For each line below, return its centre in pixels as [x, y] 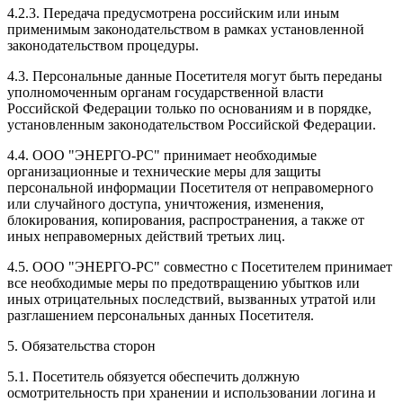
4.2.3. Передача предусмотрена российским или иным [173, 13]
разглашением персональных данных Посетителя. [161, 316]
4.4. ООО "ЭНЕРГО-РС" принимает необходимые [162, 156]
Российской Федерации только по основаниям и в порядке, [189, 109]
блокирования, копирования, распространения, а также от [186, 220]
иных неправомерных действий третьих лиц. [146, 237]
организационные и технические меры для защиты [164, 172]
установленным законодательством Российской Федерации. [192, 125]
